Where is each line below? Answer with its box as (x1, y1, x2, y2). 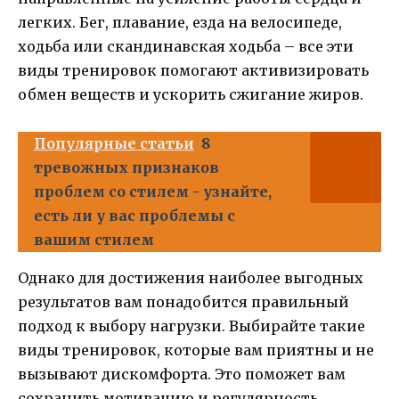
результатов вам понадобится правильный (18, 292, 349, 311)
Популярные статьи (34, 134, 194, 152)
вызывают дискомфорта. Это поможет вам (18, 364, 346, 383)
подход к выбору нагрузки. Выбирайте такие (18, 316, 365, 335)
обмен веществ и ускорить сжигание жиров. (18, 85, 363, 104)
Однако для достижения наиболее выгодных (18, 268, 363, 287)
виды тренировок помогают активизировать (18, 61, 369, 80)
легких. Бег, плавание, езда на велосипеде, (18, 13, 342, 32)
